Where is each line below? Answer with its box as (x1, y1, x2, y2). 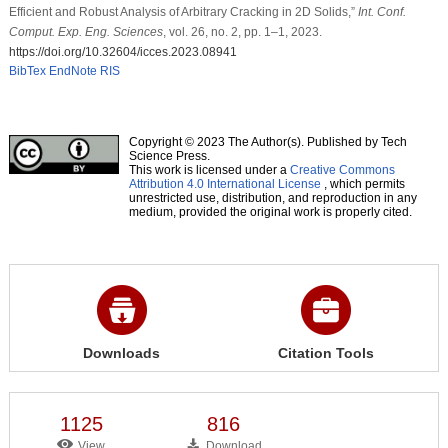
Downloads (83, 344, 161, 361)
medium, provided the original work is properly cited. (128, 204, 412, 219)
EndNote (48, 63, 97, 78)
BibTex (8, 63, 46, 78)
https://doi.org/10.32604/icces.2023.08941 (8, 44, 237, 59)
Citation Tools (278, 344, 374, 361)
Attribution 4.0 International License (128, 176, 321, 191)
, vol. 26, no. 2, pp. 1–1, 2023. (162, 24, 322, 39)
